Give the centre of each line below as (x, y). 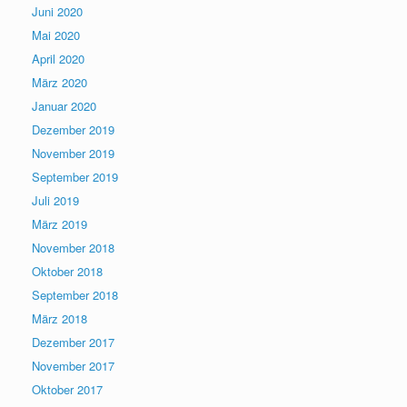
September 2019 (75, 176)
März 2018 (60, 318)
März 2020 (60, 82)
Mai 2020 (56, 35)
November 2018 (73, 247)
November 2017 (73, 365)
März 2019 (60, 223)
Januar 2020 (64, 105)
